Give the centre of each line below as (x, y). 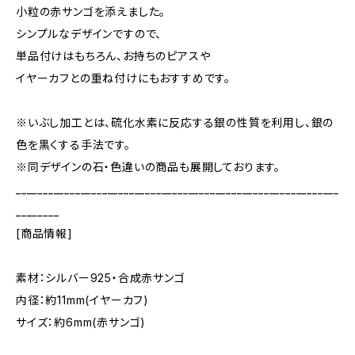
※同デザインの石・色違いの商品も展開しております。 (149, 167)
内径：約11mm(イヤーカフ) (83, 300)
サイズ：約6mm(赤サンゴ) (81, 322)
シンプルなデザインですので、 (89, 34)
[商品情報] (44, 233)
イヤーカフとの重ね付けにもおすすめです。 (123, 78)
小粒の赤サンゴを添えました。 (91, 11)
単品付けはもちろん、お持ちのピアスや (113, 56)
